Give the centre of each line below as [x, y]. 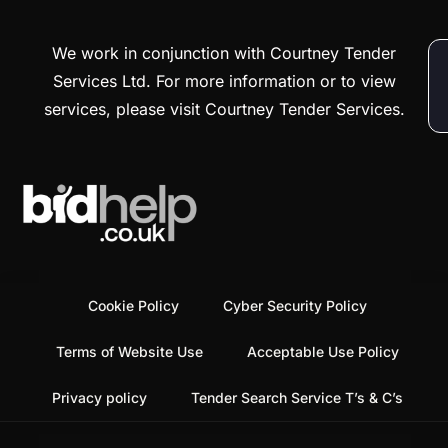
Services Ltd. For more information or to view [224, 81]
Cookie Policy [133, 306]
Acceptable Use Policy [322, 352]
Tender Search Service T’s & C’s [296, 398]
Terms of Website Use [129, 352]
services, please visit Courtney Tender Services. [224, 109]
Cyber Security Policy [294, 306]
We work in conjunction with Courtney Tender [224, 53]
